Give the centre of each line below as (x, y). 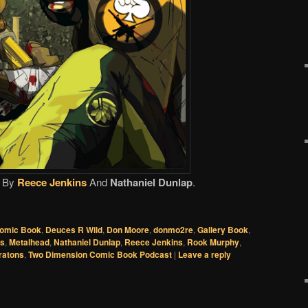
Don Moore (128, 230)
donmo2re (173, 230)
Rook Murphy (213, 242)
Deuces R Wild (74, 230)
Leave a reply (205, 255)
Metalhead (29, 242)
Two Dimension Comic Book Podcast (100, 255)
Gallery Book (223, 230)
